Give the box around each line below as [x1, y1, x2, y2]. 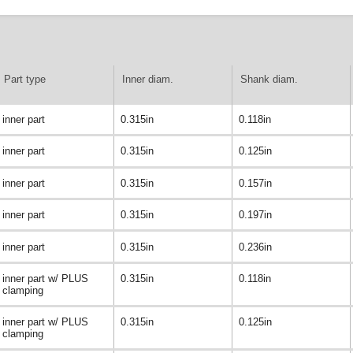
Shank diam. [240, 72, 298, 85]
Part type [4, 72, 46, 85]
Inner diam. [122, 72, 173, 85]
